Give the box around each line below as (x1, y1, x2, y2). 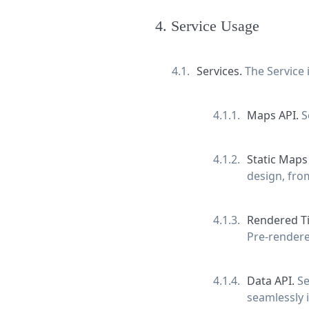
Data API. (246, 272, 297, 288)
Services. (196, 63, 245, 79)
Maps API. (246, 107, 301, 123)
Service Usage (170, 17, 259, 34)
